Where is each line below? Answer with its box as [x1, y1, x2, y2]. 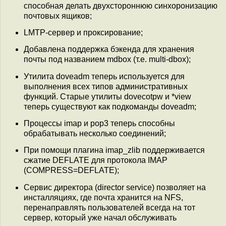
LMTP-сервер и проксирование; [24, 28, 143, 37]
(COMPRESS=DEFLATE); [24, 166, 119, 175]
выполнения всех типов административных [24, 82, 188, 91]
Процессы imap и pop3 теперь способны [24, 119, 175, 128]
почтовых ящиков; [24, 11, 92, 20]
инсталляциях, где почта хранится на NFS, [24, 193, 183, 202]
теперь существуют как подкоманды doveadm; [24, 102, 196, 111]
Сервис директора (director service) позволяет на [24, 183, 206, 192]
